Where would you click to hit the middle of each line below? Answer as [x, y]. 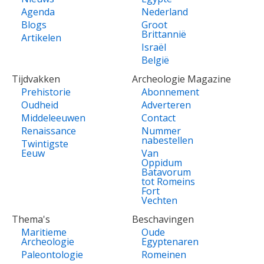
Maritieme [44, 232]
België [155, 60]
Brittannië [164, 34]
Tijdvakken [36, 79]
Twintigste [45, 144]
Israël [154, 47]
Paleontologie [52, 255]
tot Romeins [168, 182]
